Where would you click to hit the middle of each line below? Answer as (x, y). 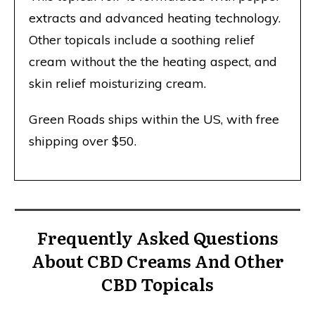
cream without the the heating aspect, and (153, 62)
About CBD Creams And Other (157, 261)
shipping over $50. (83, 141)
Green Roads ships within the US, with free (154, 120)
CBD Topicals (157, 284)
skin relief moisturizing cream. (117, 84)
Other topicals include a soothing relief (142, 40)
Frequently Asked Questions (157, 238)
